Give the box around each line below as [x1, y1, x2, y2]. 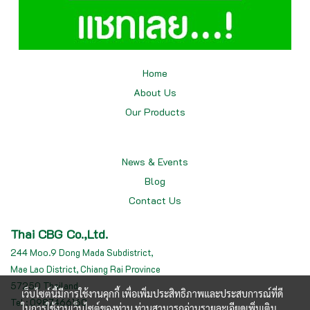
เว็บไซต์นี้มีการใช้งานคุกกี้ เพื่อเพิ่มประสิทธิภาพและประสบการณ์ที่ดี [21, 287, 283, 300]
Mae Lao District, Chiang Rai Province [10, 263, 161, 275]
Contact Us [129, 194, 181, 207]
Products [143, 105, 185, 118]
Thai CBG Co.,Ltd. [10, 226, 108, 242]
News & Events [122, 155, 188, 168]
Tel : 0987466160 [10, 296, 87, 308]
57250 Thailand [10, 280, 78, 291]
